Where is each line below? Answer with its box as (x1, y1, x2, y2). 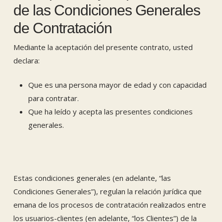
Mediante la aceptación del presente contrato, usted (13, 42, 193, 52)
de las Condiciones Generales (13, 1, 200, 18)
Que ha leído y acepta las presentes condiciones (28, 107, 193, 116)
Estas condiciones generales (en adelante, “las (13, 172, 171, 183)
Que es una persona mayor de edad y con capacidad (28, 80, 207, 90)
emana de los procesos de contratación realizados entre (13, 199, 206, 210)
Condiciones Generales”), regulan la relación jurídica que (13, 186, 202, 196)
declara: (13, 55, 40, 65)
